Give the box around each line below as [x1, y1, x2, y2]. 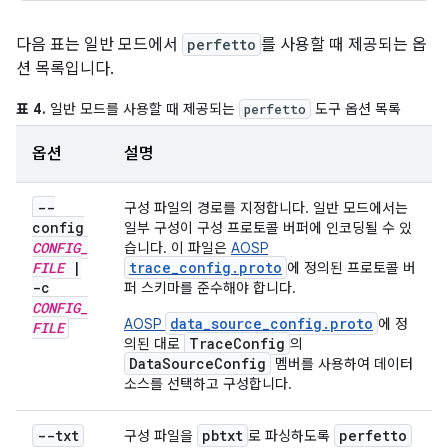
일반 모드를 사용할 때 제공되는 [46, 100, 239, 118]
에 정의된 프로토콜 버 [287, 259, 416, 277]
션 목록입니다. [16, 59, 114, 79]
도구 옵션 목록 [311, 100, 401, 118]
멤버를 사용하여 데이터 [271, 355, 413, 373]
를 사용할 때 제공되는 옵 [261, 35, 427, 55]
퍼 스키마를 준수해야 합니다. [124, 279, 296, 297]
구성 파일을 [124, 427, 197, 445]
